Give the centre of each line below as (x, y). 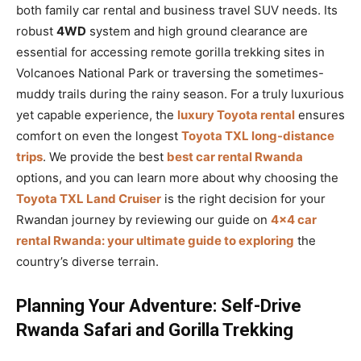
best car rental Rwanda (235, 156)
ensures (320, 114)
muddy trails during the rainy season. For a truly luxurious (180, 93)
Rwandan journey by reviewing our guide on (143, 219)
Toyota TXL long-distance (258, 135)
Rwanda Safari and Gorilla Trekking (155, 330)
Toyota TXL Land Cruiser (89, 198)
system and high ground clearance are (197, 31)
